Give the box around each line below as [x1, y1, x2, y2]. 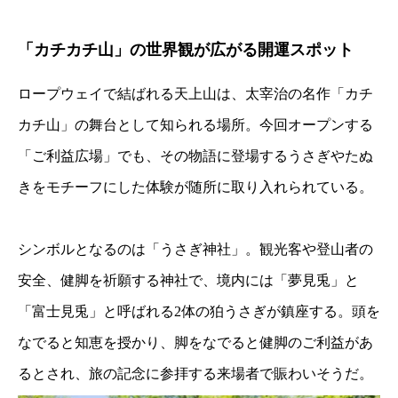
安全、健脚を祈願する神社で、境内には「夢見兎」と [18, 273, 359, 289]
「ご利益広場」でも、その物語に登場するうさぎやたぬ [18, 147, 373, 163]
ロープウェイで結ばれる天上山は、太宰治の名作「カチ [18, 85, 373, 101]
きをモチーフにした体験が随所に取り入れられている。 [18, 179, 373, 195]
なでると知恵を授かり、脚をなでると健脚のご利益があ [18, 335, 373, 351]
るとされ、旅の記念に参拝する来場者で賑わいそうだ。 [18, 366, 373, 382]
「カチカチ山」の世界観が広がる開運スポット [18, 40, 354, 59]
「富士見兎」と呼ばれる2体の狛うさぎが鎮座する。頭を [18, 304, 380, 320]
